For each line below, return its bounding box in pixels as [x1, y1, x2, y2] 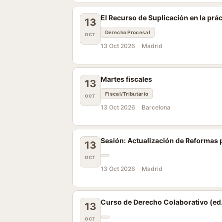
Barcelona [142, 104, 170, 111]
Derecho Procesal [105, 29, 150, 35]
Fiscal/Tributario [105, 91, 149, 97]
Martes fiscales [101, 75, 152, 83]
